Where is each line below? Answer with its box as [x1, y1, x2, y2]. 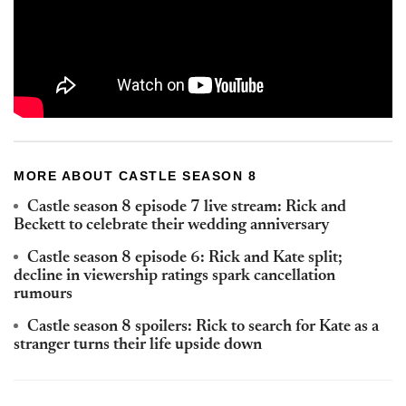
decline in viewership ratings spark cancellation [14, 268, 335, 285]
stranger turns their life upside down [14, 337, 262, 354]
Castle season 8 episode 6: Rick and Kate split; [27, 250, 343, 267]
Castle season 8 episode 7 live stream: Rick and [27, 199, 346, 217]
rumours [14, 286, 72, 304]
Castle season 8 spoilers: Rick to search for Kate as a [27, 319, 379, 336]
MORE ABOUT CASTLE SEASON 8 [14, 169, 256, 184]
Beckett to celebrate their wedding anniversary [14, 217, 330, 235]
